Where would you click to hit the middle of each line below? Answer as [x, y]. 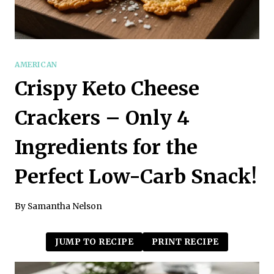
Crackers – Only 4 [102, 118]
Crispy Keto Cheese [107, 88]
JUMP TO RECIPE [94, 242]
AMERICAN [36, 65]
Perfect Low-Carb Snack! [136, 176]
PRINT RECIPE [185, 242]
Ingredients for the [106, 147]
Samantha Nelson [65, 206]
